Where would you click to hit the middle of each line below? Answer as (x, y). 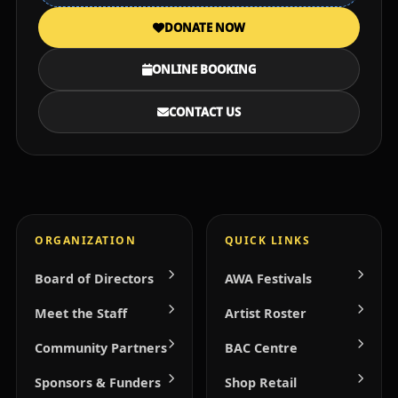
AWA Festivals (268, 279)
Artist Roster (265, 313)
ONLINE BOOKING (204, 69)
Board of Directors (94, 279)
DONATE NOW (205, 28)
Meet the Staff (81, 313)
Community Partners (101, 348)
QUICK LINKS (267, 240)
